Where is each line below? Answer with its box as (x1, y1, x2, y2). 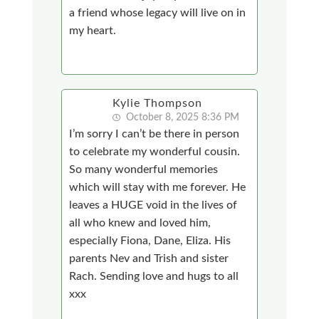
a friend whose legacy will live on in (69, 6, 246, 19)
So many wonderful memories (69, 163, 219, 175)
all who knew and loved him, (69, 216, 211, 229)
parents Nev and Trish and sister (69, 252, 229, 264)
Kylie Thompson (113, 97, 203, 109)
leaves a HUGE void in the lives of (69, 199, 238, 211)
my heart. (69, 24, 117, 36)
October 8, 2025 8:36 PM (123, 112, 240, 122)
